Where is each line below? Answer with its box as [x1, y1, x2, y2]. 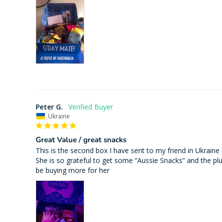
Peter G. [36, 102, 63, 112]
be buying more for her [36, 166, 110, 175]
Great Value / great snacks [36, 135, 126, 145]
